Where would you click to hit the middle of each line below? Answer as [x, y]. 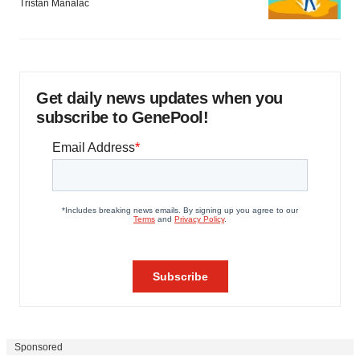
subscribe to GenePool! [122, 117]
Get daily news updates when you [160, 98]
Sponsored [39, 347]
